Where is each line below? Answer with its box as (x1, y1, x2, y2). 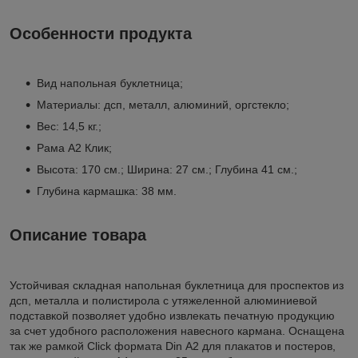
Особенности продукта (10, 24, 192, 42)
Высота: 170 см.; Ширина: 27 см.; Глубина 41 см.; (37, 163, 300, 177)
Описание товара (10, 226, 146, 245)
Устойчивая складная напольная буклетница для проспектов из (10, 279, 344, 292)
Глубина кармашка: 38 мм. (37, 185, 177, 198)
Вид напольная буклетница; (37, 77, 183, 90)
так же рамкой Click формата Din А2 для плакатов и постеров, (10, 340, 336, 353)
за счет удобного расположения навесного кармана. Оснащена (10, 324, 344, 338)
